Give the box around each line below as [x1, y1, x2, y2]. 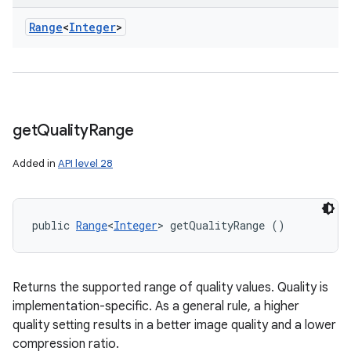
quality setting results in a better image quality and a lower [13, 317, 336, 333]
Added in [13, 157, 58, 170]
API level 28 [58, 157, 113, 170]
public [32, 218, 76, 233]
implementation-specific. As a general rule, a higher [13, 299, 299, 314]
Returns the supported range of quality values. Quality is [13, 280, 328, 295]
